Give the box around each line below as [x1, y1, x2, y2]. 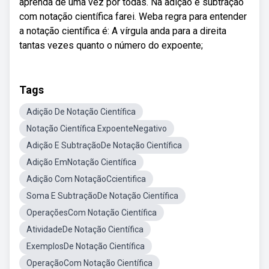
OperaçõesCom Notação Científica [26, 208, 157, 217]
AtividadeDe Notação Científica [26, 225, 144, 234]
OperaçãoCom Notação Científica [26, 258, 153, 268]
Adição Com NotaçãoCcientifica [26, 174, 146, 184]
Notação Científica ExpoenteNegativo [26, 124, 167, 133]
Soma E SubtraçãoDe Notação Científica [26, 191, 178, 201]
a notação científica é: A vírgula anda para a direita [19, 25, 226, 37]
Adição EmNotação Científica [26, 157, 136, 167]
